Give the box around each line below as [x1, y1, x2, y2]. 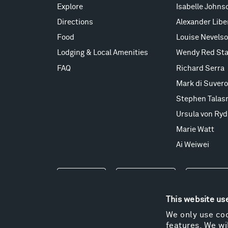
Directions [56, 18, 93, 26]
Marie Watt [176, 125, 214, 133]
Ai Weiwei [176, 140, 209, 149]
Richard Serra [176, 64, 224, 72]
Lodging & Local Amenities [56, 49, 148, 57]
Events [68, 174, 94, 183]
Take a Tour [125, 174, 167, 183]
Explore [56, 3, 83, 11]
